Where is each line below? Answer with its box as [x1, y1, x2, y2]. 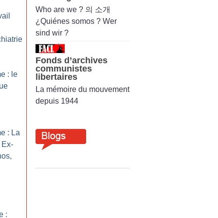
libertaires [36, 72, 77, 82]
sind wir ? [36, 28, 69, 37]
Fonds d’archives [36, 55, 108, 65]
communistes [36, 63, 92, 73]
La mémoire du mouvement [36, 85, 129, 93]
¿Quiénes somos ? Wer [36, 17, 117, 25]
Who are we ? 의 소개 [36, 5, 110, 14]
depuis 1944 [36, 96, 78, 105]
